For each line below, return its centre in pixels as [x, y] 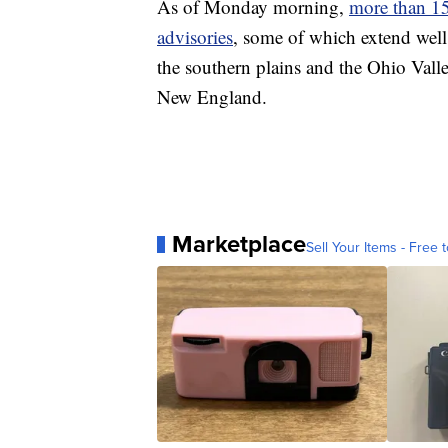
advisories [195, 37]
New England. [212, 97]
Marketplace [239, 244]
